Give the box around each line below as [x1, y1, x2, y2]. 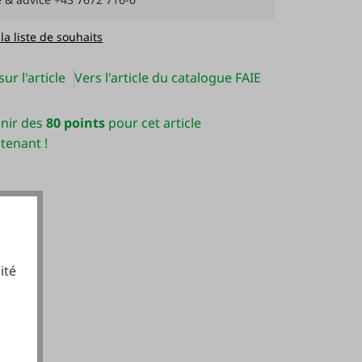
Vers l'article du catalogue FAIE [74, 69, 262, 86]
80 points [45, 114, 105, 132]
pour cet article [104, 114, 201, 132]
